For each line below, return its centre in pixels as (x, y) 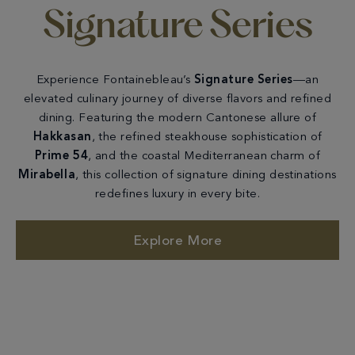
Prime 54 (61, 157)
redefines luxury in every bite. (177, 195)
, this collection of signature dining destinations (206, 176)
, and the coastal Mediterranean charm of (204, 157)
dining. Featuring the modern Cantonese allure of (177, 119)
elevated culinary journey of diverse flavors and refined (177, 100)
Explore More (177, 241)
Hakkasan (62, 138)
